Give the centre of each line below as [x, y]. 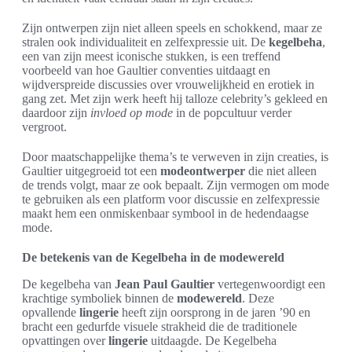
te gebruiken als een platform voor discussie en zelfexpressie [171, 199]
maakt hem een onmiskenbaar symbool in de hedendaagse [165, 213]
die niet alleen [281, 171]
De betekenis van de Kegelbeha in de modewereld [153, 257]
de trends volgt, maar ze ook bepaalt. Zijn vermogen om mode [176, 185]
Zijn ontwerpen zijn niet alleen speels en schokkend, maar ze [172, 28]
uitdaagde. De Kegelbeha [212, 341]
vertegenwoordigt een [270, 284]
